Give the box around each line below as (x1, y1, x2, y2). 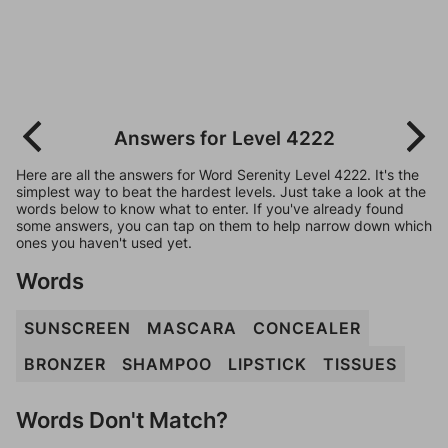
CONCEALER (253, 318, 361, 338)
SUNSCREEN (24, 318, 131, 338)
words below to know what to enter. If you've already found (16, 200, 404, 217)
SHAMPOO (122, 354, 212, 374)
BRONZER (24, 354, 106, 374)
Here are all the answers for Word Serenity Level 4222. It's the (16, 166, 419, 183)
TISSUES (323, 354, 397, 374)
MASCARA (147, 318, 237, 338)
